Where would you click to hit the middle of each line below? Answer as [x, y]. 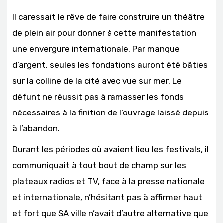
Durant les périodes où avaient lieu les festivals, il [111, 149]
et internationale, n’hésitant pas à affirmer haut [107, 197]
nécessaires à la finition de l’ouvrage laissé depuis [111, 112]
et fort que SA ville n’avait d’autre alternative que [110, 213]
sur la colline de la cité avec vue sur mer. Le [97, 81]
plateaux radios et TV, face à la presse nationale [109, 181]
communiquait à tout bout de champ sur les [99, 165]
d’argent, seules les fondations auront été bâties [110, 65]
